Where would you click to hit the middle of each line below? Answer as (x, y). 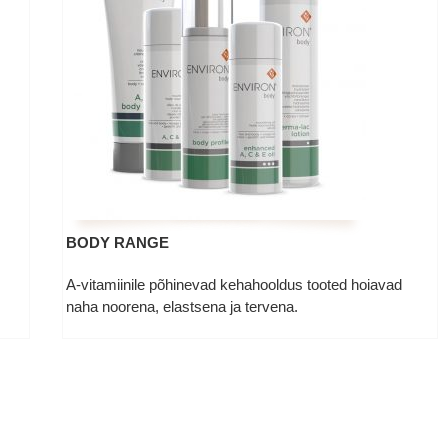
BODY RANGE (118, 242)
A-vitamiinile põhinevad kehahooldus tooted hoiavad (234, 284)
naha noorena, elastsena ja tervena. (182, 306)
